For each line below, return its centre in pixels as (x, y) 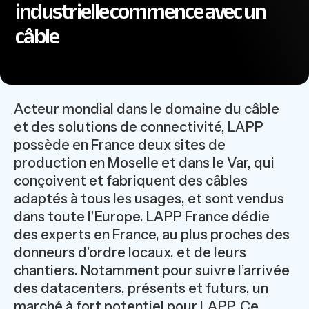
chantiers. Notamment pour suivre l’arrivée (152, 271)
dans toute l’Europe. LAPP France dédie (142, 217)
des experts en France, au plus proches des (152, 235)
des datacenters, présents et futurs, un (141, 289)
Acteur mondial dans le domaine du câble (147, 109)
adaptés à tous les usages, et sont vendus (149, 199)
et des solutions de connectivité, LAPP (139, 127)
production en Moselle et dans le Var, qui (144, 163)
